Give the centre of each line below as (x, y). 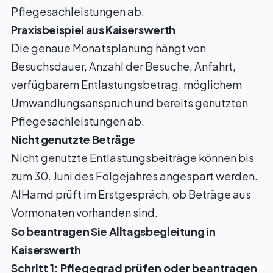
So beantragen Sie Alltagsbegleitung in (113, 231)
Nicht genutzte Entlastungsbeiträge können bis (133, 158)
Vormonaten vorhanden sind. (84, 212)
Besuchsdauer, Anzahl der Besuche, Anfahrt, (123, 66)
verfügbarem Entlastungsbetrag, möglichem (126, 84)
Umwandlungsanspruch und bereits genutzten (129, 103)
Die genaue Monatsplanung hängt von (108, 48)
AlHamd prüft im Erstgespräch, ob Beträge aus (131, 194)
